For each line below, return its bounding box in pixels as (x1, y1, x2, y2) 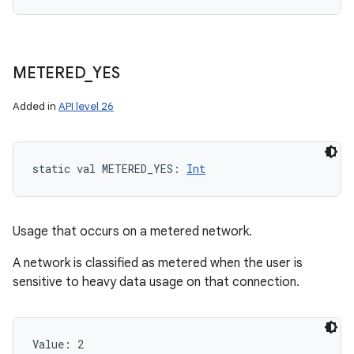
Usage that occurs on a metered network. (13, 224, 252, 239)
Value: (32, 337, 77, 352)
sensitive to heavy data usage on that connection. (13, 274, 299, 290)
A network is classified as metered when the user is (13, 255, 303, 271)
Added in (13, 100, 58, 113)
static (32, 161, 70, 176)
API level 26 (58, 100, 114, 113)
